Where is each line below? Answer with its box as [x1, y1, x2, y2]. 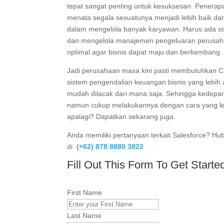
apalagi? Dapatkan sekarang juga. [67, 112, 178, 120]
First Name [67, 188, 102, 196]
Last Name [67, 211, 102, 219]
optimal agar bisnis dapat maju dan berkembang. [67, 48, 222, 56]
